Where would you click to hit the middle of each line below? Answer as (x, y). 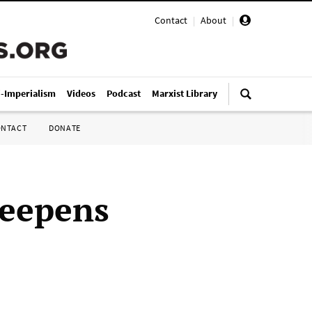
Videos (81, 93)
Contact (171, 20)
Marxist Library (185, 93)
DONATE (65, 128)
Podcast (124, 93)
